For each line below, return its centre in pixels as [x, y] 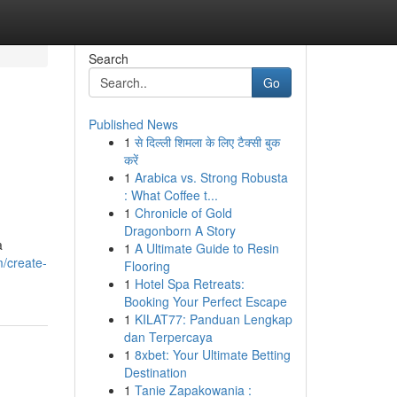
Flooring [147, 266]
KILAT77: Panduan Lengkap [213, 319]
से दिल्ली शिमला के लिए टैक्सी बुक [207, 142]
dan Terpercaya [168, 337]
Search [108, 58]
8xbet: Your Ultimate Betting [212, 354]
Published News [133, 124]
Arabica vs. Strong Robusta [211, 177]
